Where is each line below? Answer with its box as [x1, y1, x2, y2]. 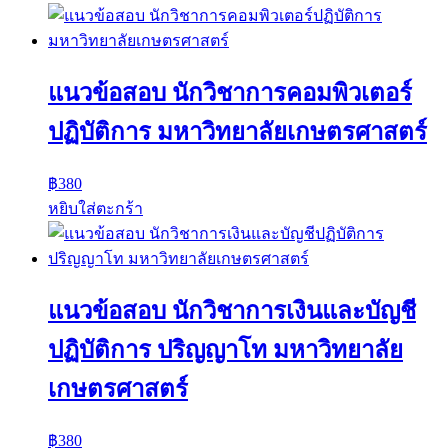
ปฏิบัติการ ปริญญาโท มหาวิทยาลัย [48, 336, 403, 363]
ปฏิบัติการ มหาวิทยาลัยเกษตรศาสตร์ [48, 118, 427, 145]
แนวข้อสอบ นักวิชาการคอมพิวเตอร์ [48, 79, 412, 106]
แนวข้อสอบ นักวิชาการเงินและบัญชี [48, 297, 416, 324]
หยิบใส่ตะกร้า [48, 199, 143, 217]
